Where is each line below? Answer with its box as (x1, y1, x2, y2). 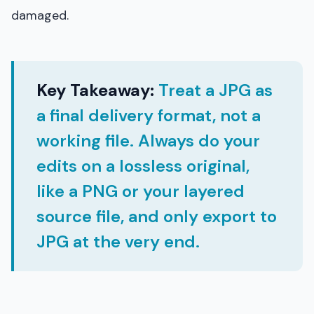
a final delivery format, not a (36, 104, 261, 126)
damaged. (11, 6, 69, 24)
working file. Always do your (36, 129, 260, 151)
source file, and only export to (36, 205, 277, 227)
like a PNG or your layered (36, 179, 245, 202)
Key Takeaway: (36, 78, 154, 101)
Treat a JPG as (154, 78, 273, 101)
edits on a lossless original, (36, 154, 250, 177)
